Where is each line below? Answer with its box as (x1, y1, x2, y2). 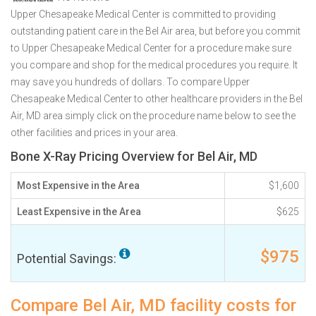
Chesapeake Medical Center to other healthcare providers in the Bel (11, 93, 303, 104)
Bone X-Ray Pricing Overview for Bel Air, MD (11, 149, 257, 164)
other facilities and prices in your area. (11, 127, 178, 138)
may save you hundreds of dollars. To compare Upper (11, 76, 250, 87)
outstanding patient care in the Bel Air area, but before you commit (11, 25, 300, 37)
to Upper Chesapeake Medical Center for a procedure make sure (11, 42, 291, 54)
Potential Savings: (17, 251, 119, 266)
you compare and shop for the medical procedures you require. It (11, 59, 298, 71)
